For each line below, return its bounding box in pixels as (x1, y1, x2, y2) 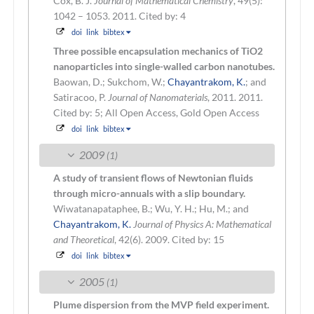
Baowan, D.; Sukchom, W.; (53, 75, 168, 88)
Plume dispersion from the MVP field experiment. (53, 298, 269, 310)
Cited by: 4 (139, 9, 186, 22)
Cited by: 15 (172, 233, 224, 245)
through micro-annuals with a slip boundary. (53, 186, 245, 199)
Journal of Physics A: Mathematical (133, 217, 271, 230)
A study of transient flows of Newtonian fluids (53, 171, 253, 184)
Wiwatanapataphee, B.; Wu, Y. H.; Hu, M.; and (53, 202, 249, 214)
